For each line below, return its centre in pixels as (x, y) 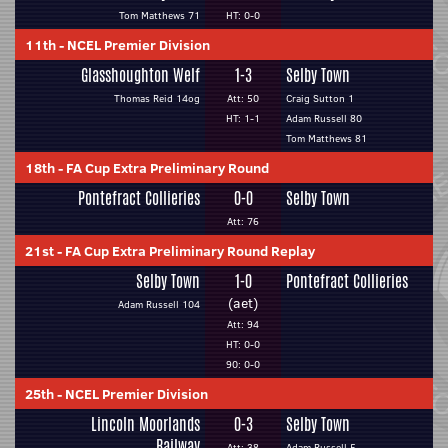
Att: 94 (243, 324)
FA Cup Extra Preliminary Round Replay (190, 251)
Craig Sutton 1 (320, 98)
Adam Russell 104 (159, 304)
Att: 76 (243, 221)
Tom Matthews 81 (326, 138)
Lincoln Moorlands (145, 424)
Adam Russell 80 (324, 118)
